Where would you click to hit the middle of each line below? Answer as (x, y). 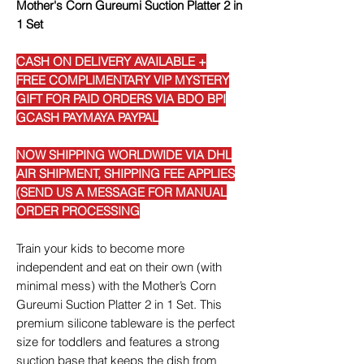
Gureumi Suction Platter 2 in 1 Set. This (119, 305)
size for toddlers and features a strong (118, 342)
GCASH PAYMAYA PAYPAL (87, 118)
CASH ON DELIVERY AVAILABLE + (111, 62)
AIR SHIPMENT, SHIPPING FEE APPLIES (126, 174)
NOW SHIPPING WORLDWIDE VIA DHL (124, 155)
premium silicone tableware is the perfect (126, 323)
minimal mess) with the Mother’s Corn (116, 286)
